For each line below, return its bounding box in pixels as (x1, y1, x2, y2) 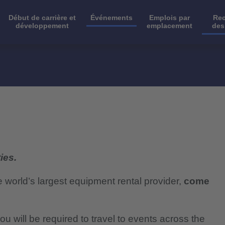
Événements (90, 13, 133, 22)
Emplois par (149, 13, 190, 22)
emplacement (146, 21, 192, 30)
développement (16, 21, 69, 30)
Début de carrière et (9, 13, 76, 22)
